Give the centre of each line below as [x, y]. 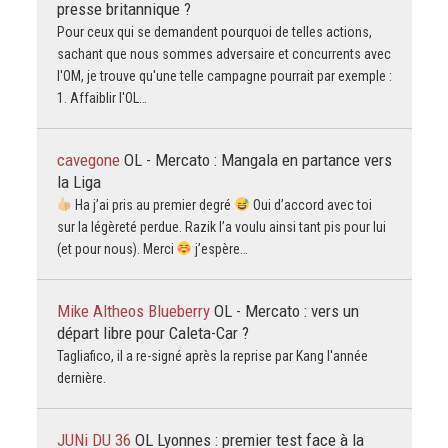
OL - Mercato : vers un [286, 311]
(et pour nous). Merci [116, 249]
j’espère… [220, 249]
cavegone [90, 160]
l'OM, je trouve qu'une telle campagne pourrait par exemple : [224, 76]
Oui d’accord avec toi [311, 205]
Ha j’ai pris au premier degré [153, 205]
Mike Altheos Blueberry [135, 311]
